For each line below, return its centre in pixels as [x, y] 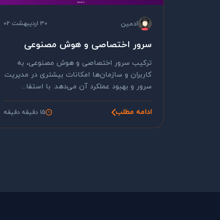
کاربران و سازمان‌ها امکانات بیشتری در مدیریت [78, 75]
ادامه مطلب [134, 112]
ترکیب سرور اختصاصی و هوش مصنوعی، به [84, 63]
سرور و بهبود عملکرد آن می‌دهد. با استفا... [87, 87]
